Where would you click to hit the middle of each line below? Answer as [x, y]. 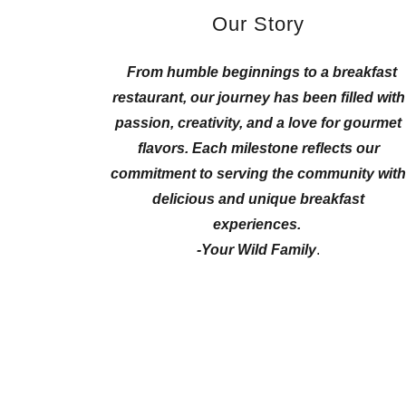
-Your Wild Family [257, 249]
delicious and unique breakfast [259, 198]
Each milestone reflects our [285, 148]
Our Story [259, 24]
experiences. [256, 224]
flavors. [163, 148]
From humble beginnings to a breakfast [262, 72]
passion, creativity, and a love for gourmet [259, 122]
